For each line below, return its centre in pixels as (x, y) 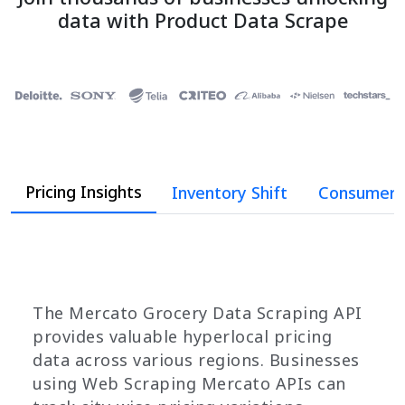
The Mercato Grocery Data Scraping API (198, 313)
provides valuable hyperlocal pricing (182, 337)
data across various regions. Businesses (196, 360)
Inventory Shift (230, 193)
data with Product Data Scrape (202, 20)
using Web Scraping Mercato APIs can (189, 384)
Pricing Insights (84, 192)
